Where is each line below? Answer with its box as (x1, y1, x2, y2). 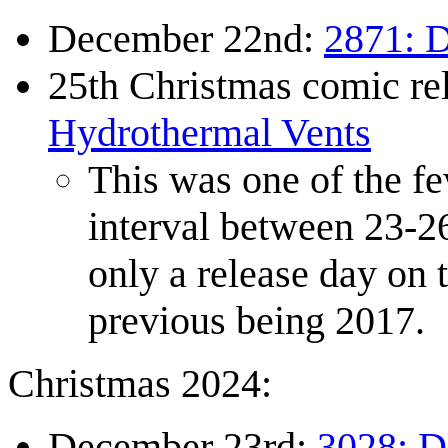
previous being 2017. (88, 298, 425, 344)
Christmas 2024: (8, 361, 272, 407)
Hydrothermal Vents (48, 110, 371, 156)
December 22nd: (48, 16, 324, 62)
